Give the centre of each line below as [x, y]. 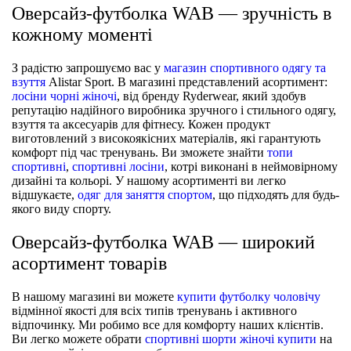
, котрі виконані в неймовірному [251, 166]
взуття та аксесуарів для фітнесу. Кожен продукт [141, 124]
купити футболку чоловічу [249, 296]
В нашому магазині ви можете [94, 296]
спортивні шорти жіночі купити [231, 338]
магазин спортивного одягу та [245, 67]
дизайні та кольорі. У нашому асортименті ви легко [149, 180]
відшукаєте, [45, 194]
